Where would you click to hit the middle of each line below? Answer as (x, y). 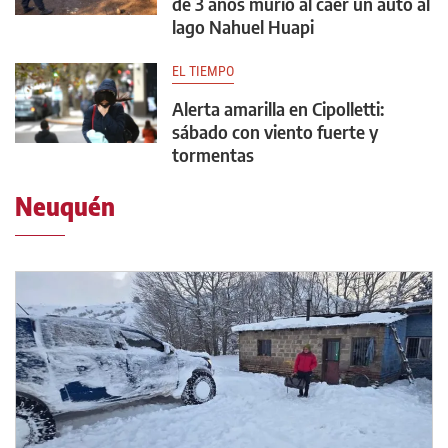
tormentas (213, 155)
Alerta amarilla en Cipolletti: (278, 109)
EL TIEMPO (203, 71)
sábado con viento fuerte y (275, 132)
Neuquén (65, 206)
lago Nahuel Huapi (243, 27)
